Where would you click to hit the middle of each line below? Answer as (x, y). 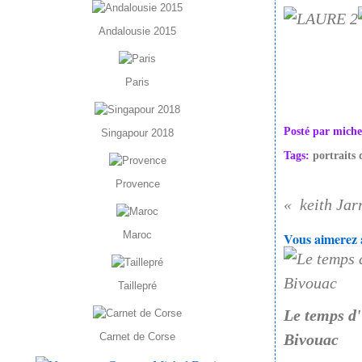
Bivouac (311, 339)
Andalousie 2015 (137, 31)
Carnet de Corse (137, 337)
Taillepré (137, 286)
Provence (137, 184)
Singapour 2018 (137, 133)
